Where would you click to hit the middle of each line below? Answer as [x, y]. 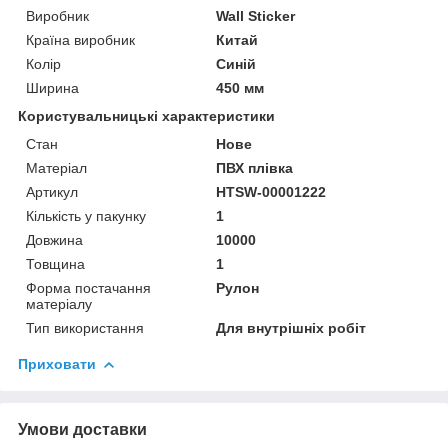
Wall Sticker [256, 15]
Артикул [52, 191]
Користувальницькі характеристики [146, 115]
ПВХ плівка [255, 167]
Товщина [55, 263]
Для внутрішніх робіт [291, 327]
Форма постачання [88, 287]
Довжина [54, 239]
